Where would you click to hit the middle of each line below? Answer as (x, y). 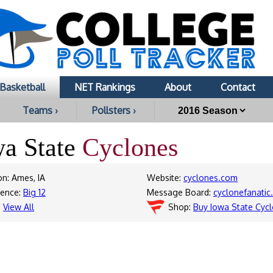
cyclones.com (211, 178)
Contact (238, 87)
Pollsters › (114, 110)
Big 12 (34, 192)
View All (19, 207)
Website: (165, 178)
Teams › (40, 110)
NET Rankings (105, 87)
